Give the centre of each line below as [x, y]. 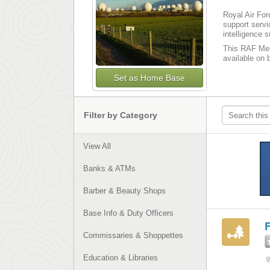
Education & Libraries [121, 258]
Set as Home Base [149, 78]
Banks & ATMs [109, 168]
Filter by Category [121, 115]
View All [97, 146]
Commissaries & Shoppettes [133, 235]
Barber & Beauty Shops [124, 191]
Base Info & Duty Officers [128, 213]
